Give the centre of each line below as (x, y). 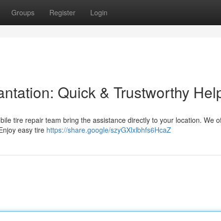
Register (62, 12)
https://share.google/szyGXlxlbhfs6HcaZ (109, 130)
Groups (23, 12)
